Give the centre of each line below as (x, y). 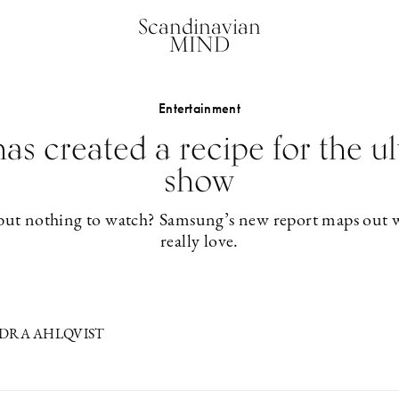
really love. (199, 242)
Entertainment (199, 108)
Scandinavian (199, 26)
